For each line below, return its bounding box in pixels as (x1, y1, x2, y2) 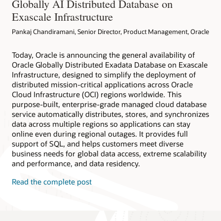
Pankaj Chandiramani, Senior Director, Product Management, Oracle (12, 27, 209, 36)
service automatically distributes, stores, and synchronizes (12, 109, 209, 119)
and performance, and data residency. (12, 158, 140, 169)
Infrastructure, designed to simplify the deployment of (12, 70, 196, 80)
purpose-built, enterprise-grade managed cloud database (12, 99, 207, 110)
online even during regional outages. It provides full (12, 129, 188, 139)
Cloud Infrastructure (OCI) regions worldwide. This (12, 89, 182, 100)
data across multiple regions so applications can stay (12, 119, 190, 129)
